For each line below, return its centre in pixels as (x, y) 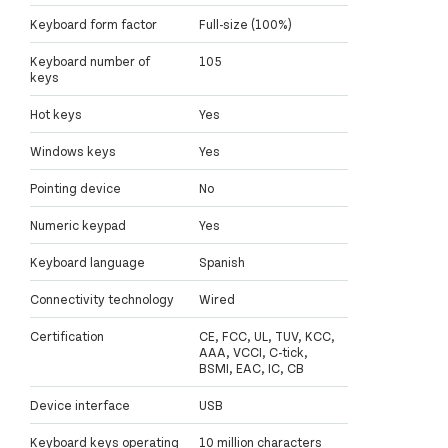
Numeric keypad (78, 225)
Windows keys (73, 151)
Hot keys (56, 114)
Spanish (222, 262)
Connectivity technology (102, 299)
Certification (67, 336)
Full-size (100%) (245, 24)
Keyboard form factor (93, 24)
